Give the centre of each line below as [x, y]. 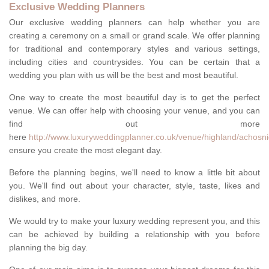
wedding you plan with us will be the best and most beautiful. [124, 75]
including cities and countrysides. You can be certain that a [134, 62]
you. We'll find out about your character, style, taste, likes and [134, 186]
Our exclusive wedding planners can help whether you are [134, 23]
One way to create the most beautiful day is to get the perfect [134, 98]
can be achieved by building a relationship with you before [134, 234]
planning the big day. [50, 248]
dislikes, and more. [45, 199]
